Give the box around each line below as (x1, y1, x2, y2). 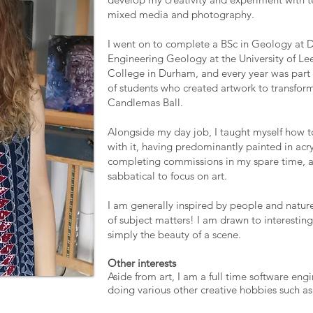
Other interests (108, 256, 176, 270)
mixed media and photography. (108, 8, 257, 21)
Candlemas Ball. (108, 96, 186, 109)
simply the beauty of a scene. (108, 228, 241, 241)
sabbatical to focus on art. (108, 169, 230, 182)
